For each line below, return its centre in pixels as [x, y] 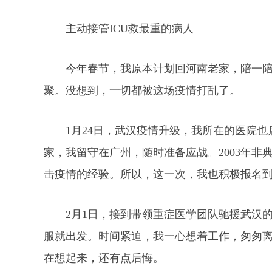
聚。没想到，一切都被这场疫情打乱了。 [142, 90]
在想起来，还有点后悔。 [104, 258]
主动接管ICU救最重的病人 [130, 29]
